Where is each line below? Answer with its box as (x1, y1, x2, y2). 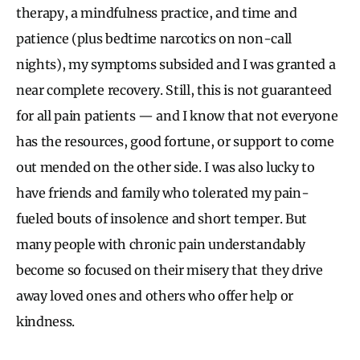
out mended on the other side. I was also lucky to (16, 158, 315, 175)
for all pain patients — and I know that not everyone (16, 107, 338, 124)
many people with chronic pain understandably (16, 235, 305, 252)
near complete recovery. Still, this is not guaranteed (16, 81, 333, 98)
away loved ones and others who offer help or (16, 287, 293, 304)
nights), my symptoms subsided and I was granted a (16, 55, 336, 72)
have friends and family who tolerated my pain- (16, 184, 309, 201)
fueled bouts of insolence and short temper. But (16, 210, 307, 227)
